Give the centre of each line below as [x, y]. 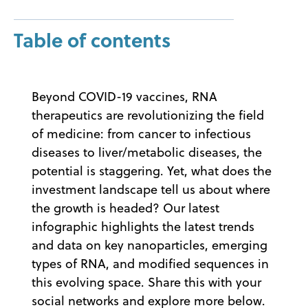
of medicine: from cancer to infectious [141, 133]
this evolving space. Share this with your [146, 282]
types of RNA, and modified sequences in [150, 263]
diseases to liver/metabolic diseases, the [147, 152]
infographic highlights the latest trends [143, 226]
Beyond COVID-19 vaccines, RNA [124, 96]
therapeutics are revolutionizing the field [148, 115]
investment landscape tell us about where [151, 189]
